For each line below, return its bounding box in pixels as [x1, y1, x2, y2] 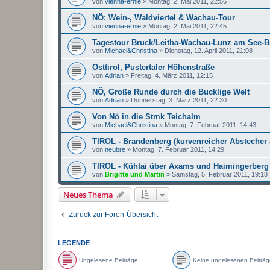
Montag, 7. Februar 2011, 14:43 [165, 121, 256, 128]
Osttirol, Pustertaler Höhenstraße [92, 63, 215, 72]
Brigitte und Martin [105, 171, 165, 178]
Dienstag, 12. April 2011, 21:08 [165, 47, 253, 54]
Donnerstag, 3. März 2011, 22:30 [131, 96, 227, 104]
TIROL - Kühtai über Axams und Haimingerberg [92, 162, 269, 171]
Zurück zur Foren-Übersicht [69, 210, 158, 219]
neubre [105, 146, 125, 153]
